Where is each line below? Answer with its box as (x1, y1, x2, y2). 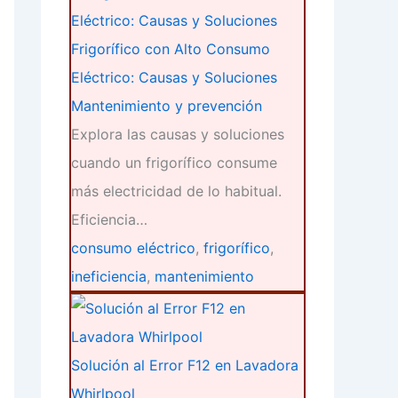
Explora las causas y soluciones (71, 125, 284, 144)
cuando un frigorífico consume (71, 154, 277, 172)
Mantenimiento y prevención (71, 97, 262, 115)
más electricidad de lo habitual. (71, 182, 282, 201)
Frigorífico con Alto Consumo (71, 40, 270, 59)
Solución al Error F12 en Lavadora (71, 356, 298, 375)
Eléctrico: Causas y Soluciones (71, 68, 277, 87)
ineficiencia (71, 267, 147, 286)
